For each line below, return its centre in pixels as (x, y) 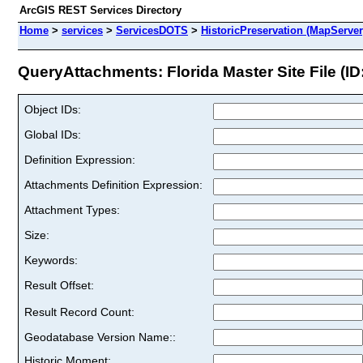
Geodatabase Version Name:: (100, 337)
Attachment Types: (72, 209)
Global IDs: (53, 134)
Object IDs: (53, 109)
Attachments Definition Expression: (113, 184)
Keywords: (51, 260)
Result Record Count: (79, 312)
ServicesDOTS (152, 30)
